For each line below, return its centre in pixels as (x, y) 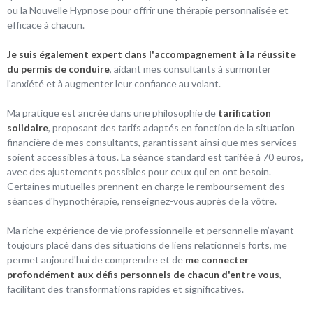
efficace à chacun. (46, 24)
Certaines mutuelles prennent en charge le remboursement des (146, 186)
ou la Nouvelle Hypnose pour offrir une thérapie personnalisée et (148, 10)
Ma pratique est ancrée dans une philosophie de (112, 112)
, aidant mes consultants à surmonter (190, 68)
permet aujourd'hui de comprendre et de (96, 259)
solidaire (28, 127)
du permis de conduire (58, 68)
